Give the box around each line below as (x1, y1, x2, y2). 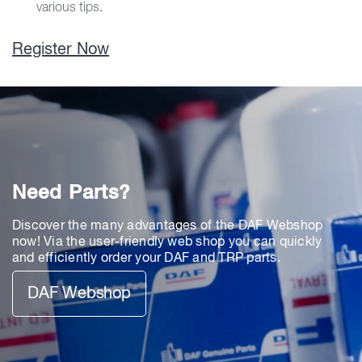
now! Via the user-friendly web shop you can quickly (12, 236, 322, 250)
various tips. (36, 2, 103, 15)
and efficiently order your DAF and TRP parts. (12, 252, 280, 266)
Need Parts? (12, 183, 130, 204)
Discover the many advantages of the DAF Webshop (12, 220, 323, 234)
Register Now (12, 41, 109, 58)
